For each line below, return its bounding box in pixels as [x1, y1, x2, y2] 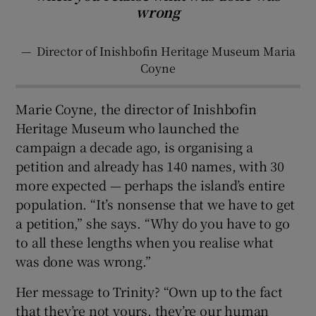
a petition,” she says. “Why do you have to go [16, 214, 290, 232]
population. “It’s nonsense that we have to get [16, 195, 296, 213]
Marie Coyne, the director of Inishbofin [16, 99, 257, 118]
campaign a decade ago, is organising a [16, 138, 253, 156]
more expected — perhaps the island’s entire [16, 176, 285, 194]
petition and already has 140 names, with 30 [16, 157, 284, 175]
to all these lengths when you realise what [16, 233, 274, 251]
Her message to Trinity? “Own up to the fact [16, 282, 283, 300]
